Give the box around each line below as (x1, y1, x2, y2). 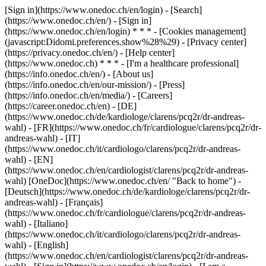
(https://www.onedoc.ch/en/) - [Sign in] (5, 15, 151, 26)
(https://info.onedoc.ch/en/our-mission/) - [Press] (5, 80, 185, 90)
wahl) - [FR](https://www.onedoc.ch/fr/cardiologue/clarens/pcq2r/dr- (5, 122, 261, 132)
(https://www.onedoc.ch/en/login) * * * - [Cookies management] (5, 26, 246, 36)
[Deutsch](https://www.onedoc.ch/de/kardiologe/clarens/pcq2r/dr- (5, 186, 250, 197)
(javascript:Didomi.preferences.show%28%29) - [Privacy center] (5, 37, 246, 47)
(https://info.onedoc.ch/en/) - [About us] (5, 69, 153, 79)
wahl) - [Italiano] (5, 218, 68, 229)
